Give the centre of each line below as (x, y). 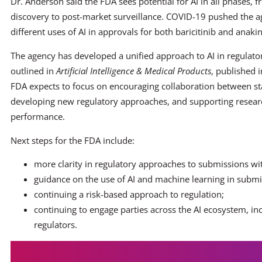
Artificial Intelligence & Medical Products (134, 71)
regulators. (56, 225)
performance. (38, 117)
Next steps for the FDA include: (73, 140)
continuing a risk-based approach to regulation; (129, 194)
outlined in (33, 71)
